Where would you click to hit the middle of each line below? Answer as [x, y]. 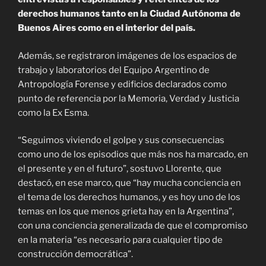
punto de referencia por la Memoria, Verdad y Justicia [129, 98]
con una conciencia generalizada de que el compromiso [133, 226]
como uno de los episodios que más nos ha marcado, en [133, 155]
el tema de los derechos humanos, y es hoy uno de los [129, 197]
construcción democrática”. [75, 254]
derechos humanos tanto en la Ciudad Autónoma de [129, 14]
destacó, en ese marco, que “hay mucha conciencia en [129, 183]
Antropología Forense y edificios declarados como [122, 84]
